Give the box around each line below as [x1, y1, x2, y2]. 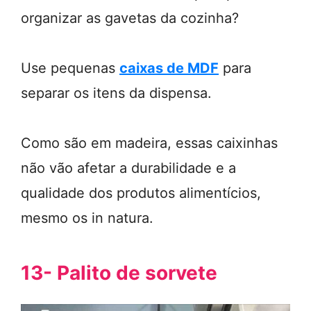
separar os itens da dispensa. [21, 85, 212, 101]
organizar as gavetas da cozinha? [21, 10, 239, 26]
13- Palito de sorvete [21, 261, 217, 285]
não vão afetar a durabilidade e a [21, 160, 236, 176]
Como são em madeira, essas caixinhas [21, 135, 278, 151]
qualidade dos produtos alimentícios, [21, 185, 261, 201]
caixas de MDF [119, 60, 219, 76]
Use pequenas [21, 60, 119, 76]
